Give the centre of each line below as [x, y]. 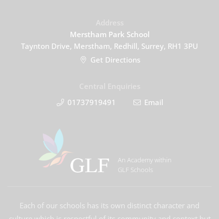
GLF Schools [135, 170]
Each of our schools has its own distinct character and [109, 205]
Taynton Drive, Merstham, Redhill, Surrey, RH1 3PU [109, 46]
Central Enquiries [109, 86]
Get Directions [115, 60]
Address [109, 22]
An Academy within [144, 160]
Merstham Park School [109, 34]
